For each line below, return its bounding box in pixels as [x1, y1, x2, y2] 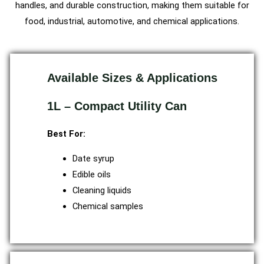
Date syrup [72, 153, 115, 164]
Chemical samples [72, 200, 144, 212]
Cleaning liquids [72, 184, 132, 196]
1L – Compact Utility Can [47, 100, 187, 113]
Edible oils [72, 169, 111, 180]
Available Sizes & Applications [47, 71, 217, 85]
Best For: [47, 128, 85, 140]
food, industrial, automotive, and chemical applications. [25, 15, 239, 27]
